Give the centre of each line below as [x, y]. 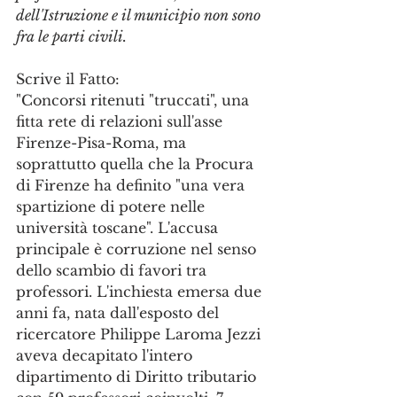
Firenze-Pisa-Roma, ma [103, 143]
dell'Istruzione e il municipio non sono [140, 15]
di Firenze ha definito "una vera [132, 185]
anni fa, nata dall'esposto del [120, 313]
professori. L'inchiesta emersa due [141, 292]
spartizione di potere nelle [113, 206]
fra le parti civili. [71, 36]
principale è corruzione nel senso [138, 249]
